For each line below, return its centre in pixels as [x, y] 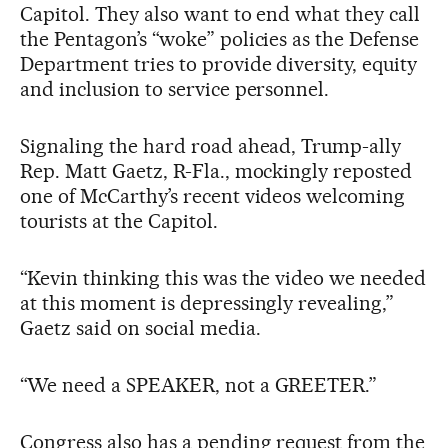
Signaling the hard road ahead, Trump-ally [211, 145]
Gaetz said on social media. [140, 327]
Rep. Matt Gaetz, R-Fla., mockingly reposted [216, 170]
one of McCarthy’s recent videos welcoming [213, 195]
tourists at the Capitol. [119, 220]
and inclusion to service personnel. [175, 88]
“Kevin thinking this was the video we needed [223, 277]
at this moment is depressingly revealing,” [207, 302]
